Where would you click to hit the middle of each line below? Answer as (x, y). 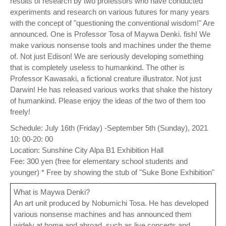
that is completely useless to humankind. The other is (97, 68)
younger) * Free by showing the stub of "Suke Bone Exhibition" (112, 173)
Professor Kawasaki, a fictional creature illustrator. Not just (106, 79)
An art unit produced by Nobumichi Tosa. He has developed (111, 203)
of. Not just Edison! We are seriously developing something (107, 56)
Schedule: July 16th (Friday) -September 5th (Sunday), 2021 (109, 128)
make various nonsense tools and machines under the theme (110, 45)
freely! (20, 112)
